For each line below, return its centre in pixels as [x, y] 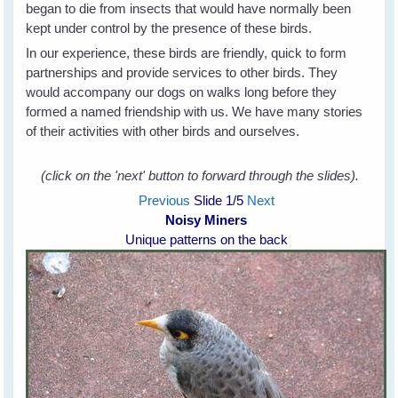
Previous [164, 201]
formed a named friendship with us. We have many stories [195, 112]
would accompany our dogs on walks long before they [182, 92]
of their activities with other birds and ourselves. [163, 131]
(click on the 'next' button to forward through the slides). [200, 176]
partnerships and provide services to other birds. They [182, 73]
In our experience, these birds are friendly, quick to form [187, 53]
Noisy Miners [207, 220]
